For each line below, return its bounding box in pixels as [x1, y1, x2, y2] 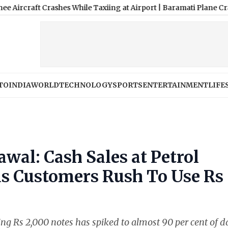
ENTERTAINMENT [142, 80, 208, 90]
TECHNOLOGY [59, 80, 112, 90]
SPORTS [112, 80, 142, 90]
